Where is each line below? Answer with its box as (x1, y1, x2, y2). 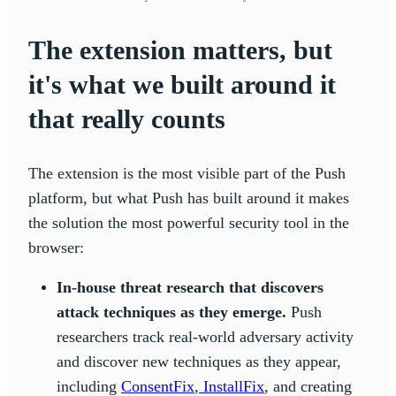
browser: (28, 238, 84, 256)
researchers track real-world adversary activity (57, 327, 354, 346)
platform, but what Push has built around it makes (28, 188, 349, 207)
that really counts (28, 103, 225, 133)
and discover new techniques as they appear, (57, 352, 341, 370)
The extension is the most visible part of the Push (28, 164, 346, 182)
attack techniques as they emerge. (57, 302, 286, 321)
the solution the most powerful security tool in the (28, 213, 349, 232)
